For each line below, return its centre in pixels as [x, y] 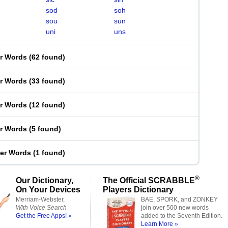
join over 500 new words [175, 208]
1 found [49, 153]
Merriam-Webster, [40, 199]
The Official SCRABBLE [149, 180]
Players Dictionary [138, 189]
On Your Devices [48, 189]
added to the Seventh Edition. [182, 216]
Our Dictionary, [45, 180]
